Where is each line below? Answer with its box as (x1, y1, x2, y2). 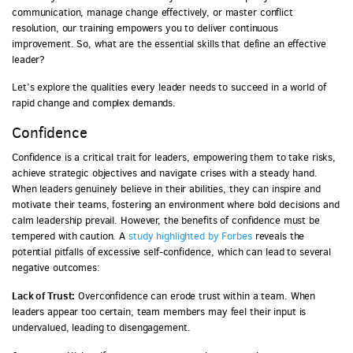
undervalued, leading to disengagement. (12, 320, 191, 334)
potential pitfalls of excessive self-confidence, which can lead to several (12, 244, 332, 258)
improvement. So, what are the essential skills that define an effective (12, 37, 326, 51)
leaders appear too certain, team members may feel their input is (12, 304, 307, 318)
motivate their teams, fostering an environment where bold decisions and (12, 197, 340, 211)
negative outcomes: (12, 260, 100, 274)
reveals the (251, 229, 305, 243)
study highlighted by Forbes (128, 229, 252, 243)
